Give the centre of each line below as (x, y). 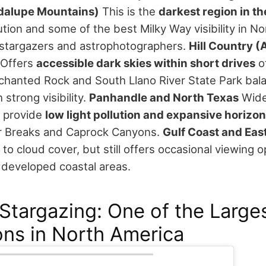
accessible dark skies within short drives (146, 63)
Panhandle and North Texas (164, 97)
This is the (130, 11)
